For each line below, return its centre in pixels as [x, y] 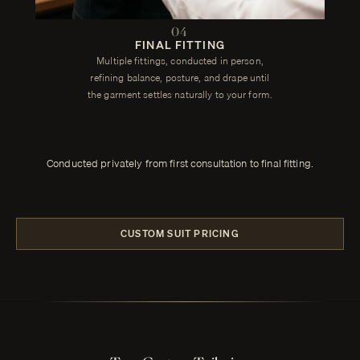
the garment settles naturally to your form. [180, 95]
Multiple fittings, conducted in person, [180, 61]
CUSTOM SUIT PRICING [180, 234]
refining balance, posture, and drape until [180, 78]
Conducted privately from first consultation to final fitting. [180, 164]
